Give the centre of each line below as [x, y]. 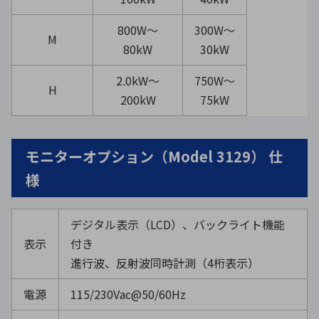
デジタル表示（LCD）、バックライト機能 [178, 224]
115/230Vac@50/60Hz [128, 294]
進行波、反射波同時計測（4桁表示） [165, 262]
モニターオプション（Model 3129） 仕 [154, 156]
